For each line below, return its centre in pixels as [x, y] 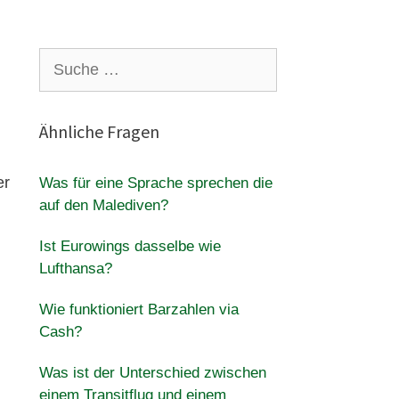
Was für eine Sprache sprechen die [155, 183]
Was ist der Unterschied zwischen [152, 373]
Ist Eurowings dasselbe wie [130, 246]
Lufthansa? [75, 269]
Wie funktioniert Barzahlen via [138, 309]
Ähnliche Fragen [99, 131]
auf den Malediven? [103, 205]
